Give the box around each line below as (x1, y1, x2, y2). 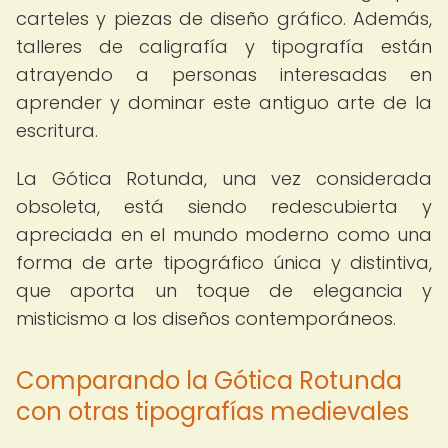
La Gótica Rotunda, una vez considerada (16, 166, 432, 191)
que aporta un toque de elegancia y (16, 278, 432, 303)
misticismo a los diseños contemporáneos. (16, 306, 396, 331)
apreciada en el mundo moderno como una (16, 222, 432, 247)
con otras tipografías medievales (16, 395, 409, 428)
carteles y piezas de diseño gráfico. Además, (16, 6, 432, 31)
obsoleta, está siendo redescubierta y (16, 194, 432, 219)
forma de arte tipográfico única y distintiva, (16, 250, 432, 275)
